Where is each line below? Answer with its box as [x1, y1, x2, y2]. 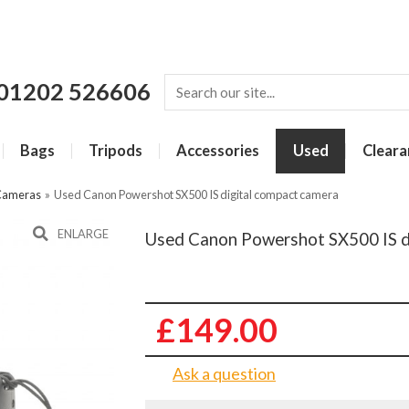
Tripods [89, 142, 142, 160]
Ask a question [173, 362, 276, 383]
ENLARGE [58, 226, 109, 241]
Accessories [176, 142, 259, 160]
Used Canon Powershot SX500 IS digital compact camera [54, 187, 339, 202]
